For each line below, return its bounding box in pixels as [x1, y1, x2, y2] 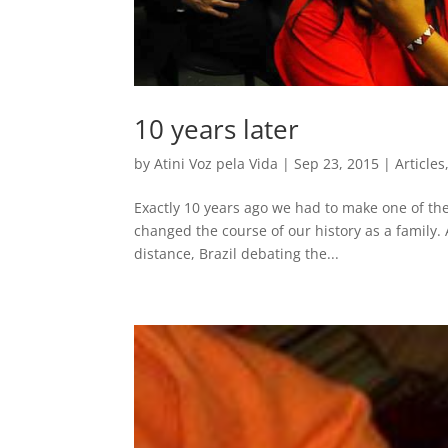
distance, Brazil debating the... [134, 243, 340, 263]
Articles [395, 153, 446, 173]
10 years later [134, 110, 300, 147]
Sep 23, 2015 [294, 153, 380, 173]
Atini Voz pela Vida [154, 153, 279, 173]
